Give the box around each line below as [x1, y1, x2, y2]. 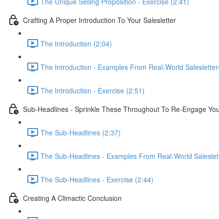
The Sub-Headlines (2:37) [41, 127, 121, 137]
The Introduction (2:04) [41, 38, 112, 48]
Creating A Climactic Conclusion [23, 193, 122, 203]
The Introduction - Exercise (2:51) [41, 85, 145, 95]
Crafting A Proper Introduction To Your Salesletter [23, 15, 176, 25]
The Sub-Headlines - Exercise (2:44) [41, 174, 153, 184]
